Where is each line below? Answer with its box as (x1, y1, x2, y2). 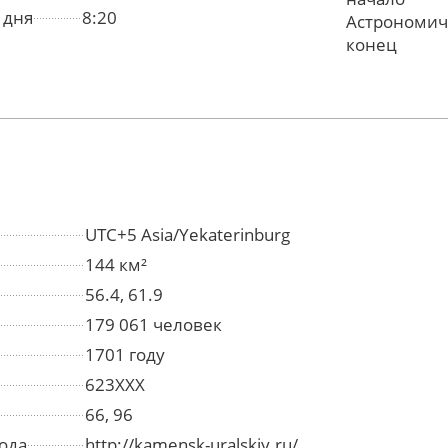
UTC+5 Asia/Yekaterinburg (85, 223, 290, 247)
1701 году (85, 343, 165, 367)
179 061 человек (85, 313, 222, 337)
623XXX (85, 373, 145, 397)
